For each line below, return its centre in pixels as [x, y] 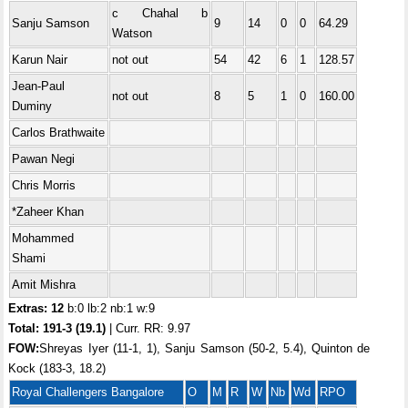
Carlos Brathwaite [59, 133]
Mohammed [43, 238]
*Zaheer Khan [48, 212]
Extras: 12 [36, 308]
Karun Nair [40, 60]
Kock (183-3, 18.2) [57, 368]
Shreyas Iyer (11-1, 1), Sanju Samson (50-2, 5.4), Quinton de [205, 348]
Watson [133, 33]
